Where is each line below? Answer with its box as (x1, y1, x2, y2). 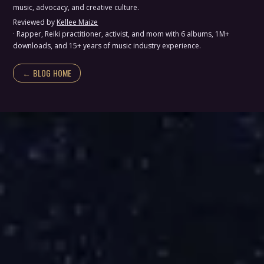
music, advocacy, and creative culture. (13, 2, 140, 12)
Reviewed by (13, 17, 57, 27)
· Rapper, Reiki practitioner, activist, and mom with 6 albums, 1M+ (13, 29, 230, 39)
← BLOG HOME (22, 67, 72, 79)
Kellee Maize (57, 17, 98, 27)
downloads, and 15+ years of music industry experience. (13, 41, 202, 51)
